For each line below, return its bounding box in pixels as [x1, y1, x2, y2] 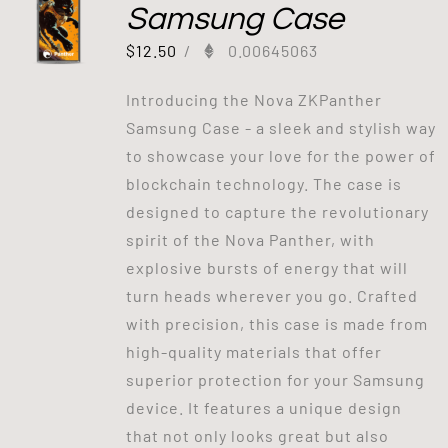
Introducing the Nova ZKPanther [125, 89, 382, 109]
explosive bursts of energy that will [125, 257, 408, 277]
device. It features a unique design [125, 397, 402, 417]
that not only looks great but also [125, 425, 389, 445]
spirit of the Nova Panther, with [125, 229, 375, 249]
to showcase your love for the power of [125, 145, 436, 165]
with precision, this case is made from [125, 313, 428, 333]
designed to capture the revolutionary [125, 201, 429, 221]
